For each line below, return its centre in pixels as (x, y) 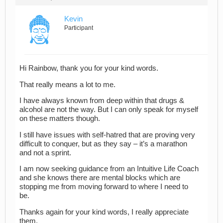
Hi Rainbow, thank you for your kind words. (89, 68)
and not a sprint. (45, 153)
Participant (79, 28)
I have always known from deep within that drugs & (102, 101)
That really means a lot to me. (67, 84)
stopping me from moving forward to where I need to (104, 187)
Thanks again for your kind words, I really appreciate (104, 212)
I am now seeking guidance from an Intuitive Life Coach (109, 169)
